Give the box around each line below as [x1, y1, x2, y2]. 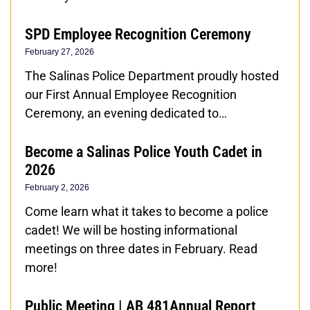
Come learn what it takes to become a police [25, 203, 268, 219]
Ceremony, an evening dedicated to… [25, 105, 227, 120]
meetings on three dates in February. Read [25, 241, 257, 256]
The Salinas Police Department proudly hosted [25, 68, 279, 83]
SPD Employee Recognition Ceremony [25, 25, 251, 43]
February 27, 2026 [25, 46, 94, 57]
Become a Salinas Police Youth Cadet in [25, 143, 262, 161]
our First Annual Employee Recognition [25, 86, 237, 102]
